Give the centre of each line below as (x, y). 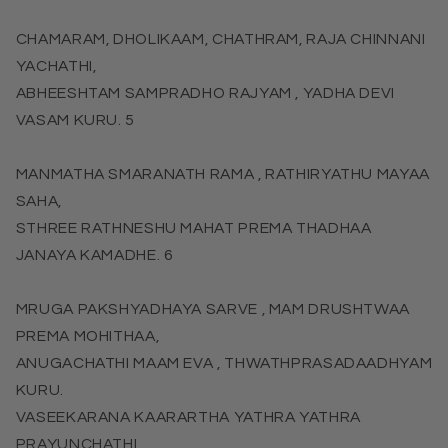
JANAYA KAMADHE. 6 (94, 255)
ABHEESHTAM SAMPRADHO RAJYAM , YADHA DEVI (205, 93)
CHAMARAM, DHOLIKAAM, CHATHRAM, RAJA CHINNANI (220, 39)
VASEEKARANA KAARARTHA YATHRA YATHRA (188, 417)
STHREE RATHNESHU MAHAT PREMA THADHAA (193, 228)
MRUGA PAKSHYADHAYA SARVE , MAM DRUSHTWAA (212, 309)
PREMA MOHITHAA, (87, 336)
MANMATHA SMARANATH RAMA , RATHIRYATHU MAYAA (222, 174)
